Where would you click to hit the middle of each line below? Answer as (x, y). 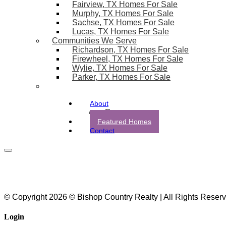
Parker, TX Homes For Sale (121, 77)
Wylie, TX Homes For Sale (120, 68)
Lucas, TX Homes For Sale (121, 32)
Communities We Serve (94, 41)
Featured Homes (124, 122)
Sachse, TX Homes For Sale (123, 22)
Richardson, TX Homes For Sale (130, 50)
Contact (102, 131)
